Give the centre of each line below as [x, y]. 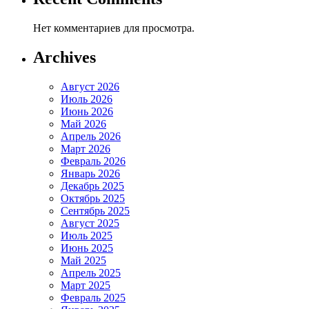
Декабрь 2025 [92, 186]
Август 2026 [90, 86]
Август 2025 [90, 223]
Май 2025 [83, 260]
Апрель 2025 [91, 272]
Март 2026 [86, 148]
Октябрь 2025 [93, 198]
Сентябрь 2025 [95, 210]
